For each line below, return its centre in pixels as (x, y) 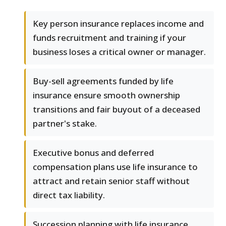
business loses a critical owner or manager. (119, 52)
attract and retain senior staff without (111, 181)
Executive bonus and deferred (93, 153)
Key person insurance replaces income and (118, 24)
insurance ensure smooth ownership (106, 95)
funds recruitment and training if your (109, 38)
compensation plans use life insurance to (115, 167)
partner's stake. (65, 124)
